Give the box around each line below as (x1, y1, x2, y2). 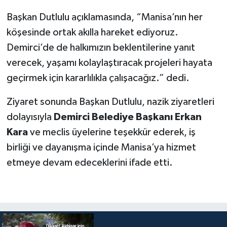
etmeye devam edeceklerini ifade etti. (6, 158, 173, 168)
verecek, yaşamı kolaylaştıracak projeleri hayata (6, 58, 212, 68)
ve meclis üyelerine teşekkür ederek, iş (27, 127, 196, 138)
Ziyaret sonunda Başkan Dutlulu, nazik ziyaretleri (6, 97, 214, 107)
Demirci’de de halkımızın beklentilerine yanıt (6, 43, 195, 53)
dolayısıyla (6, 112, 54, 123)
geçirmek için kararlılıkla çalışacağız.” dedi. (6, 73, 190, 84)
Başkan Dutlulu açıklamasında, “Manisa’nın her (6, 12, 203, 23)
